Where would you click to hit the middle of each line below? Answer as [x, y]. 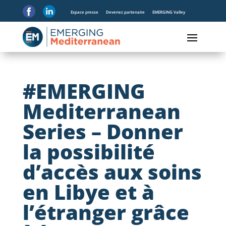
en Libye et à [88, 192]
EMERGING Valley [168, 12]
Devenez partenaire [125, 12]
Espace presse [84, 12]
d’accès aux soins [112, 172]
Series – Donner [103, 131]
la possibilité [89, 152]
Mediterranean [101, 111]
